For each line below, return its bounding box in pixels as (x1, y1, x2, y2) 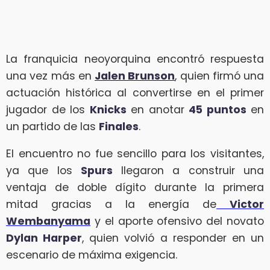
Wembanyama (6, 214, 90, 229)
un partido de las (6, 119, 99, 134)
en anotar (126, 102, 189, 117)
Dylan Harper (6, 231, 83, 246)
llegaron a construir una (112, 163, 265, 178)
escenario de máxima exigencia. (6, 248, 177, 263)
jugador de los (6, 102, 90, 117)
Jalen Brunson (95, 68, 175, 83)
